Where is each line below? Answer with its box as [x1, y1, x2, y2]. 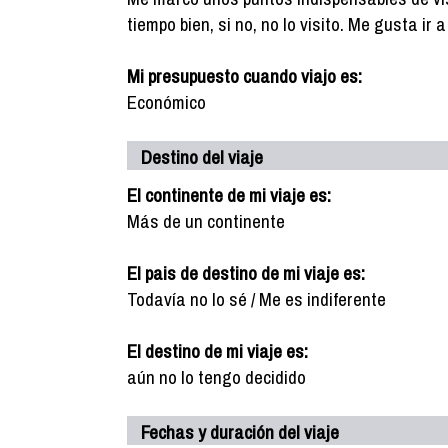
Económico [127, 89, 206, 115]
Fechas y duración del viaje [141, 419, 339, 445]
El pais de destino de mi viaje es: [127, 260, 365, 286]
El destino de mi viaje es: [127, 338, 308, 364]
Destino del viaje [141, 144, 263, 170]
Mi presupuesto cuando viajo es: [127, 63, 362, 89]
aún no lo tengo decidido [127, 364, 306, 390]
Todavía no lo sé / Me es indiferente [127, 286, 386, 312]
